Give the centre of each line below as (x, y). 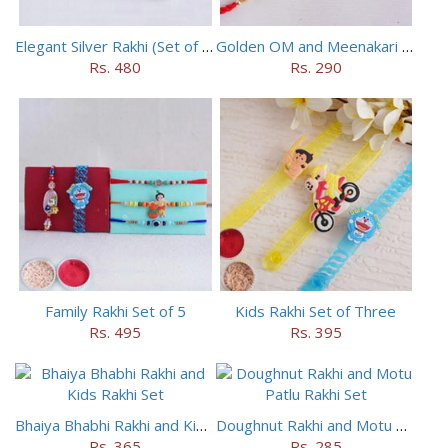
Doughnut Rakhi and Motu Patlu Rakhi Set (401, 424)
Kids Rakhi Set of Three (316, 310)
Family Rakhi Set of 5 (115, 310)
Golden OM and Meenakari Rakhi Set (407, 46)
